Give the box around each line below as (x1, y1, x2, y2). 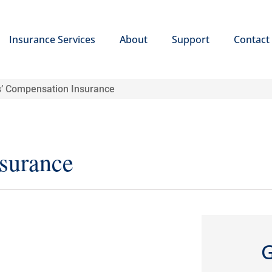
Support (171, 33, 209, 47)
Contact (233, 33, 270, 47)
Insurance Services (8, 33, 95, 47)
